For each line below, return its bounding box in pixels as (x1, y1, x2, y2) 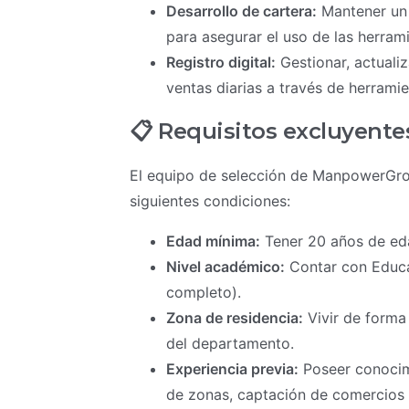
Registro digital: (166, 53, 276, 71)
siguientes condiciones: (130, 192, 290, 210)
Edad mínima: (166, 232, 260, 250)
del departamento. (166, 334, 294, 352)
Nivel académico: (166, 257, 285, 276)
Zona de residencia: (166, 309, 303, 327)
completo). (166, 283, 241, 301)
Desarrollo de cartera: (166, 2, 317, 20)
